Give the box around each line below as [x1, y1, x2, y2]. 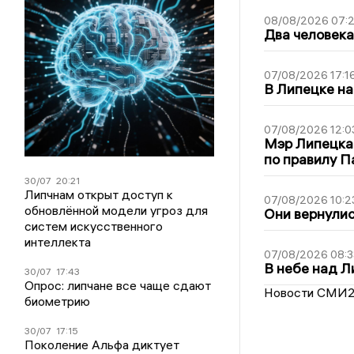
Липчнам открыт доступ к [24, 186, 174, 202]
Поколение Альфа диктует [24, 336, 180, 352]
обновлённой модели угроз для [24, 201, 209, 218]
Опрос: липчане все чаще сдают [24, 277, 212, 293]
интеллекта [24, 233, 92, 250]
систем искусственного [24, 217, 164, 234]
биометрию [24, 292, 91, 309]
